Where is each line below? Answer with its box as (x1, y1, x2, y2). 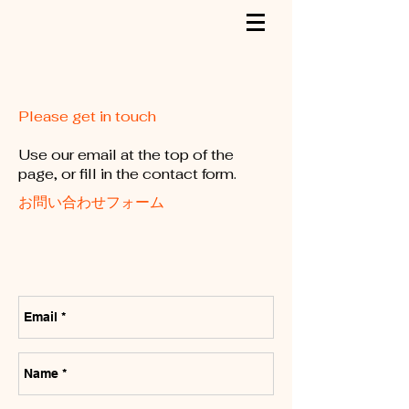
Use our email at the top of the (18, 145, 234, 164)
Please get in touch (18, 107, 156, 126)
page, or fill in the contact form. (18, 164, 236, 184)
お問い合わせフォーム (18, 194, 164, 211)
